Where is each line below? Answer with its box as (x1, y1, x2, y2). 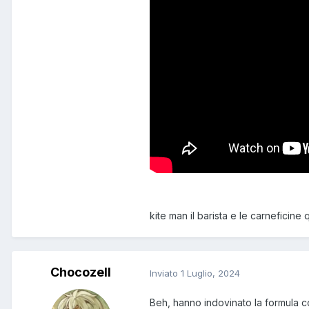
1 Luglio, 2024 (181, 267, 240, 279)
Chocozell (50, 265, 111, 280)
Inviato (150, 267, 181, 279)
